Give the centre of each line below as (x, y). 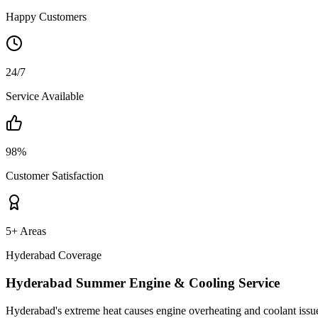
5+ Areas (26, 231)
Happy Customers (46, 17)
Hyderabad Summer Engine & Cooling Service (143, 283)
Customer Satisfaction (55, 176)
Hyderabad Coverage (54, 256)
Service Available (45, 97)
